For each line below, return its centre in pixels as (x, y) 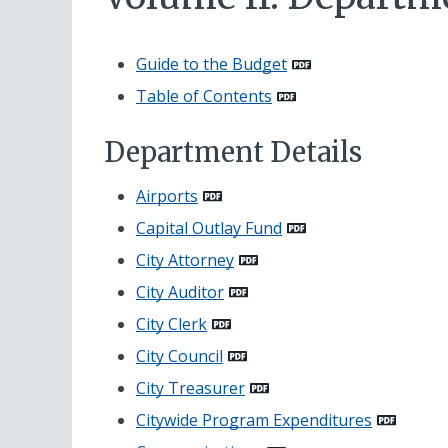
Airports (167, 195)
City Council (179, 355)
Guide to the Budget (211, 64)
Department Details (233, 152)
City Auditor (180, 291)
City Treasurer (190, 387)
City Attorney (185, 259)
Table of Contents (204, 96)
